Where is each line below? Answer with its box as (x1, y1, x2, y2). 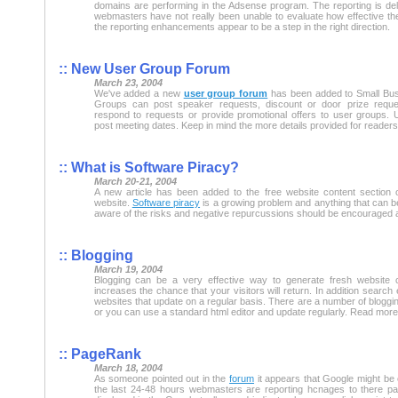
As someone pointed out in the (93, 372, 230, 384)
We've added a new (93, 87, 184, 99)
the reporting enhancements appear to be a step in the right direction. (93, 20, 390, 32)
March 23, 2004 (93, 76, 163, 88)
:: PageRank (58, 346, 141, 362)
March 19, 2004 (93, 263, 163, 275)
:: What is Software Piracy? (58, 159, 239, 175)
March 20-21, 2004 (93, 175, 177, 187)
